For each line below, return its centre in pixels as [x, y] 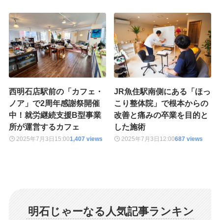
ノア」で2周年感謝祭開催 [54, 103]
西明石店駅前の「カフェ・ [56, 91]
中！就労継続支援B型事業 [55, 115]
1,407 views [86, 139]
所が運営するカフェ [44, 126]
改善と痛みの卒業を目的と [161, 115]
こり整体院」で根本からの [161, 103]
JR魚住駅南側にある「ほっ [163, 91]
